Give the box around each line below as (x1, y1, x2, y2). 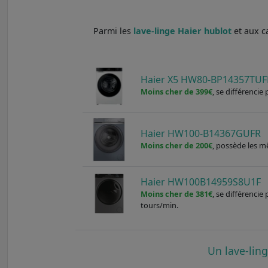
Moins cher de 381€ (141, 188, 213, 199)
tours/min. (141, 199, 179, 211)
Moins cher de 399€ (141, 86, 213, 98)
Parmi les (93, 25, 134, 36)
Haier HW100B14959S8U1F (141, 175, 261, 188)
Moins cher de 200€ (141, 140, 213, 151)
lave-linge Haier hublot (133, 25, 232, 36)
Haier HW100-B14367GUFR (141, 127, 261, 141)
